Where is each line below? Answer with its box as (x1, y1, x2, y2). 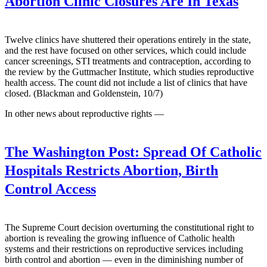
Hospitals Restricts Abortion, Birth (5, 162, 218, 178)
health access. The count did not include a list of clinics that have (5, 77, 247, 88)
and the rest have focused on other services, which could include (5, 45, 246, 55)
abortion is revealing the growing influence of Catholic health (5, 233, 235, 244)
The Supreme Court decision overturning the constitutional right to (5, 222, 254, 233)
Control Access (5, 181, 96, 197)
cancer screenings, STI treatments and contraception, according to (5, 55, 251, 66)
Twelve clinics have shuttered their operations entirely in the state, (5, 34, 251, 45)
